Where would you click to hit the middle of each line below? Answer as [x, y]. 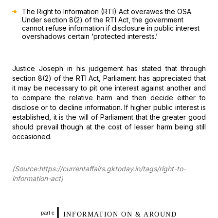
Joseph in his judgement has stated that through [120, 68]
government [163, 19]
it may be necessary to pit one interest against [88, 88]
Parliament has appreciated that [154, 78]
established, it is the [44, 117]
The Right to [41, 11]
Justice [23, 68]
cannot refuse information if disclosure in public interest [110, 28]
